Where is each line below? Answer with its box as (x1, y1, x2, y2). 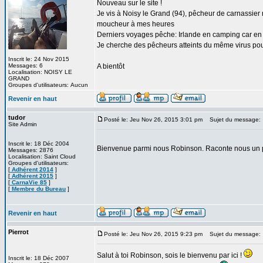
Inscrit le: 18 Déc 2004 (8, 140, 69, 147)
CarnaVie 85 (10, 179, 47, 186)
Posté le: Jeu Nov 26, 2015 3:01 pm (104, 116, 203, 123)
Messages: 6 (8, 62, 43, 69)
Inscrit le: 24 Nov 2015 (8, 56, 69, 62)
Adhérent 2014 (10, 166, 53, 173)
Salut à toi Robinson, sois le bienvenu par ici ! (97, 251, 244, 259)
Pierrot (8, 228, 29, 235)
